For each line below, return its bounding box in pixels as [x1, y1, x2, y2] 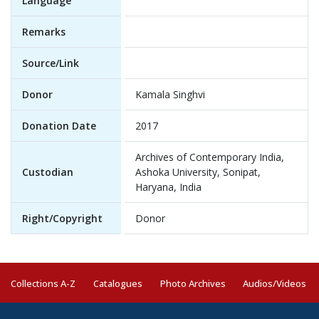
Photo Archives [159, 277, 226, 290]
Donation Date [22, 119, 96, 132]
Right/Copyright [22, 211, 103, 225]
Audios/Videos [243, 277, 307, 290]
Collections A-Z [11, 277, 75, 290]
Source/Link [22, 56, 79, 70]
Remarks [22, 25, 66, 38]
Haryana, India [135, 180, 202, 194]
